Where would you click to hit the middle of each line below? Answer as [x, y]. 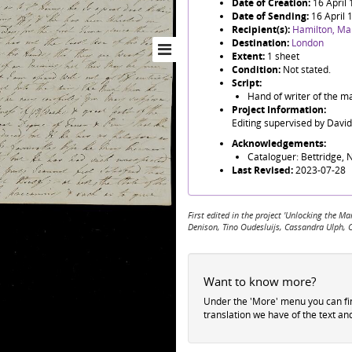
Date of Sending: [271, 16]
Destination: [262, 43]
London [308, 43]
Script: [247, 83]
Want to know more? [260, 281]
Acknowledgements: [279, 143]
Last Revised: [264, 170]
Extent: [249, 56]
